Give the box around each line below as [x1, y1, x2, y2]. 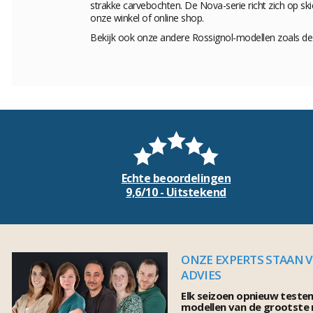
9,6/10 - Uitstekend [126, 184, 226, 201]
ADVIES [181, 267, 221, 284]
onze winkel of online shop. [90, 11, 204, 25]
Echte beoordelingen [121, 170, 231, 187]
